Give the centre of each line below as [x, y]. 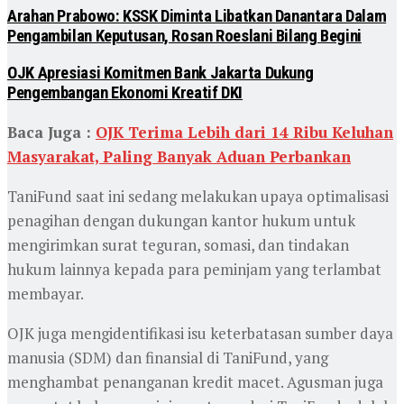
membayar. [46, 293]
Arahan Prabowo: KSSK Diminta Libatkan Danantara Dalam [197, 17]
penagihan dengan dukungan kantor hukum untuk [181, 220]
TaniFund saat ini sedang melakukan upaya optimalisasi [198, 196]
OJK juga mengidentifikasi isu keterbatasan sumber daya [200, 333]
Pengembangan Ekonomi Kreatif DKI [125, 93]
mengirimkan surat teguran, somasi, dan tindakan [178, 244]
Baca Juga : [51, 132]
